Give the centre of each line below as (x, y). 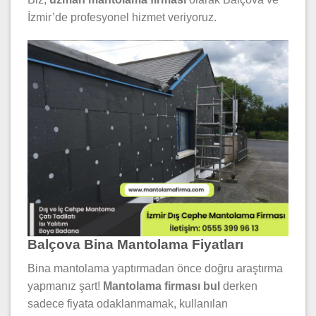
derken (239, 286)
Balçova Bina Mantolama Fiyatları (135, 244)
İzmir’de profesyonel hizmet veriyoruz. (122, 17)
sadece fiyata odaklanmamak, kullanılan (128, 304)
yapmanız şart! (65, 286)
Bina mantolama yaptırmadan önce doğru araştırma (155, 269)
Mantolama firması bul (162, 286)
